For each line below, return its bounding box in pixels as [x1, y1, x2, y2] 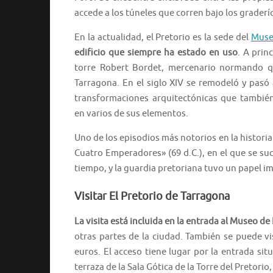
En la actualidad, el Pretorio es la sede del [74, 32, 251, 44]
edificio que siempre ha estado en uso [74, 47, 238, 59]
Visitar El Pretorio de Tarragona [74, 190, 230, 204]
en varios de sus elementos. [74, 108, 188, 120]
